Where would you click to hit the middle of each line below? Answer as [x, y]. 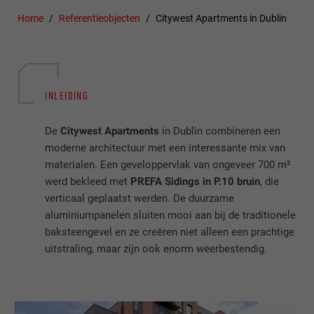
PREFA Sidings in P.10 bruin [196, 182]
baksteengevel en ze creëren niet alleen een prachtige [170, 232]
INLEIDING [67, 96]
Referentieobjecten [100, 19]
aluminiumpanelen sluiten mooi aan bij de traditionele [171, 216]
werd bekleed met [88, 182]
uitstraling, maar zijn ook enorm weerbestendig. [156, 249]
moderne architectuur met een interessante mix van [165, 148]
